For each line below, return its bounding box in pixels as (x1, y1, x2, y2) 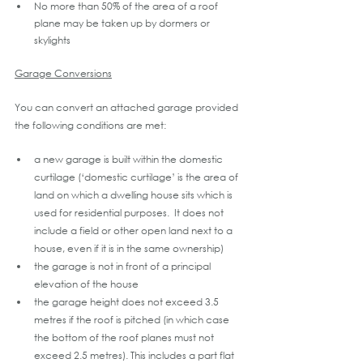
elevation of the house (34, 276, 139, 291)
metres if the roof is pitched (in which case (34, 312, 232, 327)
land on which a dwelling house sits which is (34, 187, 235, 202)
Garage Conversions (15, 66, 112, 80)
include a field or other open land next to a (34, 223, 235, 237)
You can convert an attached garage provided (15, 100, 241, 114)
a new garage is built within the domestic (34, 152, 225, 166)
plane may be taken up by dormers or (34, 15, 212, 30)
